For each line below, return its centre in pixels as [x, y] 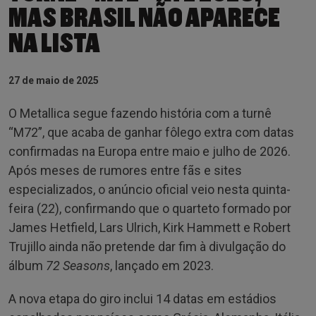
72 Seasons [78, 265]
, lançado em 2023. [162, 265]
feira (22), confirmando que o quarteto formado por [150, 208]
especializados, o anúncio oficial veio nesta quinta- [150, 189]
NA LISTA [54, 43]
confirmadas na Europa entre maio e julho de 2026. [150, 151]
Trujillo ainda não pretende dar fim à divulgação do [147, 246]
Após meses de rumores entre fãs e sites [125, 170]
